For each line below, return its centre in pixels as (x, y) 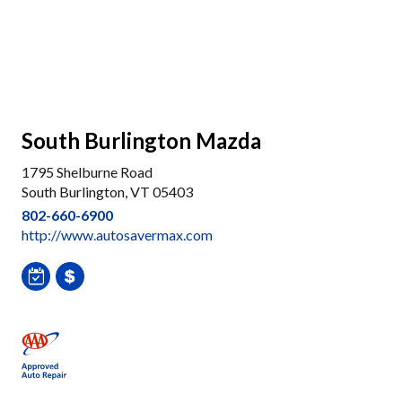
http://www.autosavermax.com (117, 235)
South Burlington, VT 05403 (107, 192)
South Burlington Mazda (141, 140)
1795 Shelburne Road (87, 172)
